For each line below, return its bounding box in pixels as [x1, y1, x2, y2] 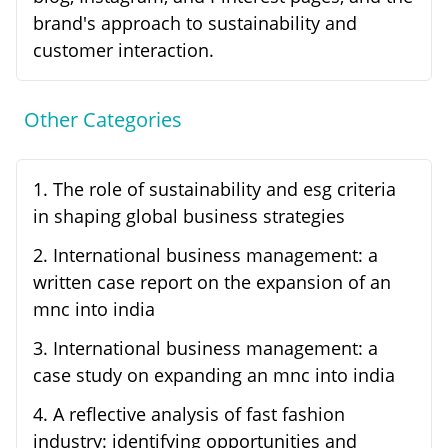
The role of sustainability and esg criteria [53, 177, 396, 202]
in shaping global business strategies [33, 204, 345, 229]
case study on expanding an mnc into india [33, 363, 395, 388]
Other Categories [24, 106, 182, 134]
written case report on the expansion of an [33, 270, 391, 295]
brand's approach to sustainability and [33, 11, 357, 36]
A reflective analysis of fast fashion [53, 402, 345, 427]
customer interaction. [33, 38, 214, 63]
